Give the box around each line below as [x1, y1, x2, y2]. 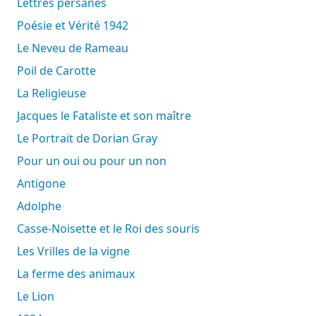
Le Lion [23, 288, 54, 304]
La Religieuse [23, 85, 86, 101]
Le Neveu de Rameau [23, 39, 128, 56]
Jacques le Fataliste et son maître [20, 107, 191, 123]
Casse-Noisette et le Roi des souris [24, 220, 200, 236]
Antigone [24, 175, 66, 191]
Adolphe [24, 197, 61, 214]
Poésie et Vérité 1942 [24, 17, 128, 33]
